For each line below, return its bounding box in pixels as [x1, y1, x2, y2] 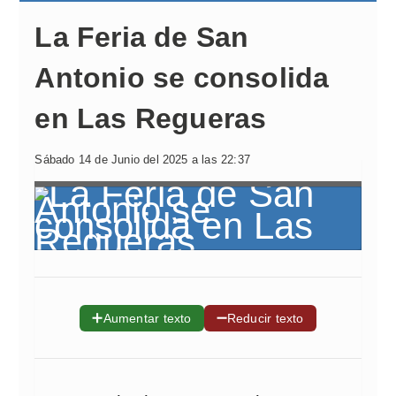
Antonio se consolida [34, 62, 330, 94]
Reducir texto [226, 311, 304, 325]
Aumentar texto [103, 311, 192, 325]
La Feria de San [34, 21, 249, 53]
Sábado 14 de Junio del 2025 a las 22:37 [34, 153, 251, 166]
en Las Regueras [34, 103, 267, 134]
